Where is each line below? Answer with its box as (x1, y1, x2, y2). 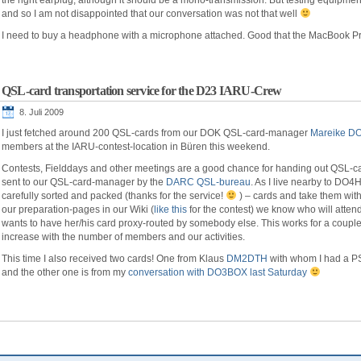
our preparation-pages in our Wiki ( (2, 204, 154, 215)
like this (154, 204, 187, 215)
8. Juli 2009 (19, 107, 64, 117)
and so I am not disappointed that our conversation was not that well (2, 8, 300, 19)
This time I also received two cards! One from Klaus (2, 253, 226, 264)
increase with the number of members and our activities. (2, 231, 245, 243)
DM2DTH (226, 253, 268, 264)
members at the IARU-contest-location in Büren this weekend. (2, 141, 270, 152)
